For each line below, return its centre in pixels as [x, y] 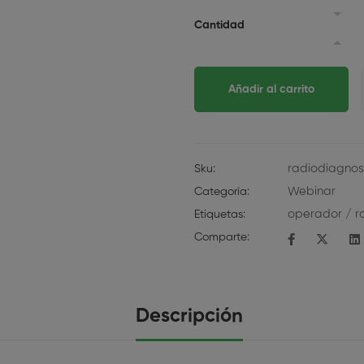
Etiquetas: [220, 214]
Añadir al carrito [271, 89]
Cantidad [219, 25]
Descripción [189, 316]
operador [315, 214]
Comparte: [222, 237]
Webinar [312, 191]
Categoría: [222, 192]
